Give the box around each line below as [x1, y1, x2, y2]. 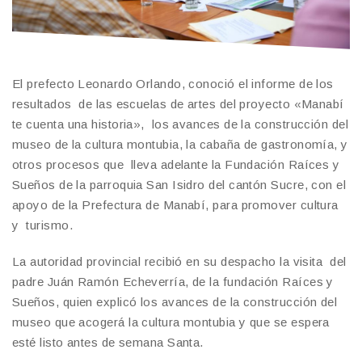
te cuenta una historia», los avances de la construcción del [12, 116, 349, 131]
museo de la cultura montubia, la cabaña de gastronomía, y [12, 137, 348, 151]
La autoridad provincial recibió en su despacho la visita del [12, 254, 347, 268]
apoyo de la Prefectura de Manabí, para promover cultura [12, 197, 339, 212]
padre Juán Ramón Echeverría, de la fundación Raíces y [12, 274, 334, 288]
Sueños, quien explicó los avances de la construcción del [12, 294, 338, 309]
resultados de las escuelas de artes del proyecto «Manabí [12, 96, 344, 111]
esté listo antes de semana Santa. [12, 335, 204, 349]
